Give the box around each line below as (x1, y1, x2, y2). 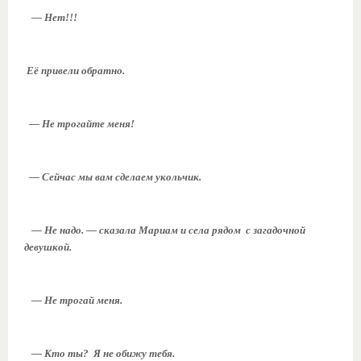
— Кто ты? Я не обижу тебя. (24, 348, 175, 359)
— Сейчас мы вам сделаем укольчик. (24, 172, 201, 183)
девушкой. (24, 242, 72, 253)
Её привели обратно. (24, 65, 125, 77)
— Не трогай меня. (24, 295, 122, 306)
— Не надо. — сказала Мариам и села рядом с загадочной (24, 225, 305, 236)
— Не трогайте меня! (24, 118, 135, 130)
